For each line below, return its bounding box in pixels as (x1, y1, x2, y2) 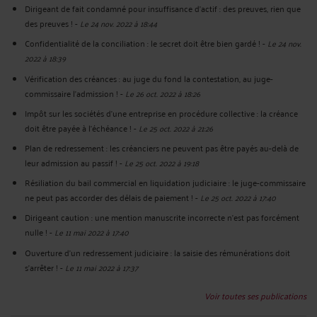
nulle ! (25, 224, 47, 240)
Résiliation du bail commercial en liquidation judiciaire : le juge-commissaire (25, 175, 306, 190)
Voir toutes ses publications (204, 287, 306, 303)
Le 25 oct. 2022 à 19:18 (125, 155, 199, 171)
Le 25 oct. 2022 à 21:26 (139, 120, 213, 135)
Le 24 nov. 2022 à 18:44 (80, 16, 157, 31)
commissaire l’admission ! (25, 85, 118, 100)
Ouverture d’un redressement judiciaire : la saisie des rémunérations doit (25, 244, 290, 260)
